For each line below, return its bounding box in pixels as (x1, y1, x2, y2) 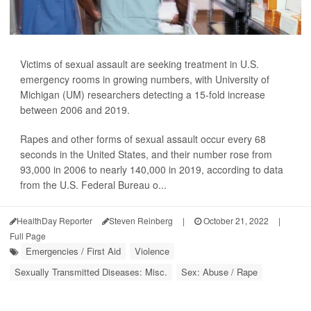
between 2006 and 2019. (20, 103, 130, 117)
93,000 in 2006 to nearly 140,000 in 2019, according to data (20, 162, 283, 176)
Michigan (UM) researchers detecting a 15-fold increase (20, 87, 265, 101)
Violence (135, 244, 169, 258)
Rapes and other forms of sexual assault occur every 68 (20, 132, 266, 146)
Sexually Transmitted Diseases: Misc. (15, 265, 167, 278)
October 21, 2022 (201, 215, 269, 226)
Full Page (10, 230, 46, 242)
